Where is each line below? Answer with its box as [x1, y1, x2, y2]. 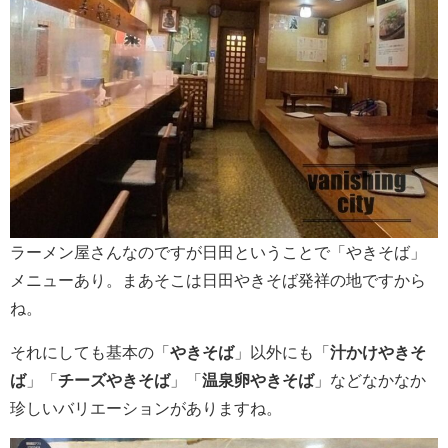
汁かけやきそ [330, 344, 426, 361]
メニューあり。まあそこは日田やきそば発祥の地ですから [10, 272, 426, 289]
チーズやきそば [58, 372, 170, 389]
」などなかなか [314, 372, 426, 389]
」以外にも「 [234, 344, 330, 361]
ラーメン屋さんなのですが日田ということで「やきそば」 [10, 244, 426, 261]
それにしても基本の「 [10, 344, 170, 361]
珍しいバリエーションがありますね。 [10, 400, 282, 417]
